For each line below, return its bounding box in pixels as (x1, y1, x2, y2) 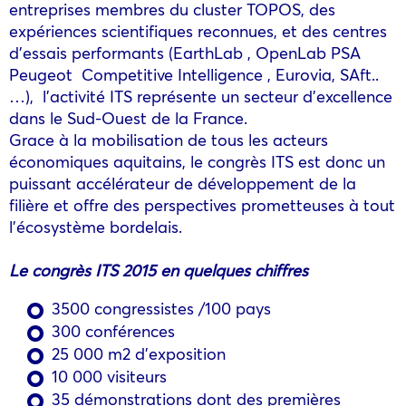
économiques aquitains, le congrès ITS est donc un (9, 150, 385, 172)
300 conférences (52, 319, 175, 342)
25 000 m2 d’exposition (52, 342, 226, 364)
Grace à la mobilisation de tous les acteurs (9, 128, 328, 150)
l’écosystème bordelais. (9, 215, 182, 237)
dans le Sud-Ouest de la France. (9, 106, 247, 129)
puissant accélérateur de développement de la (9, 171, 356, 194)
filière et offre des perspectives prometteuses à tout (9, 193, 395, 216)
